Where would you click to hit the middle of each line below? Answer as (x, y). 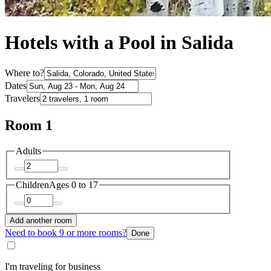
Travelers (22, 98)
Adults (28, 151)
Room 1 (29, 125)
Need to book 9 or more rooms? (66, 232)
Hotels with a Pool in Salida (119, 43)
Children (32, 185)
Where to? (24, 73)
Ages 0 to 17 (73, 185)
